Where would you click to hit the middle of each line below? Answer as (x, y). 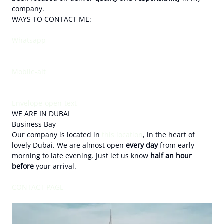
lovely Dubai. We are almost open (69, 145)
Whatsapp (29, 40)
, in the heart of (169, 134)
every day (142, 145)
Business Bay (34, 124)
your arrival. (55, 166)
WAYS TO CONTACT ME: (52, 19)
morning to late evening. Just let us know (81, 155)
